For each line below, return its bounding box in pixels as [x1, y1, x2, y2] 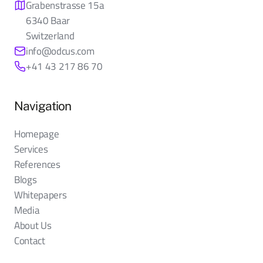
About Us [14, 218, 52, 232]
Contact [14, 233, 45, 248]
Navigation [14, 99, 72, 113]
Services [14, 141, 48, 156]
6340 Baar [26, 13, 70, 28]
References [14, 157, 60, 171]
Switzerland [26, 28, 75, 43]
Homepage [14, 126, 59, 141]
